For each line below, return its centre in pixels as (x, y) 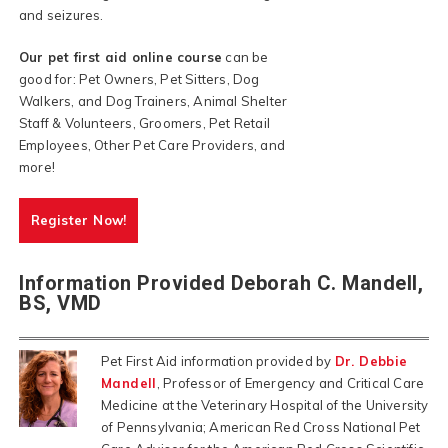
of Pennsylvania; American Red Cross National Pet (260, 426)
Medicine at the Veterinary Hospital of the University (264, 404)
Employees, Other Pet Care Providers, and (152, 144)
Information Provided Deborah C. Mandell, (221, 282)
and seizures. (61, 14)
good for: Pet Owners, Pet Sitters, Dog (139, 78)
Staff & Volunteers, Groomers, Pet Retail (144, 122)
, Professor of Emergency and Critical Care (290, 382)
